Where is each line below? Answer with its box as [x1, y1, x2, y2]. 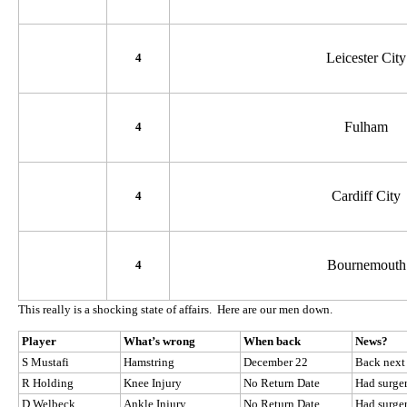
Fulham [344, 119, 388, 135]
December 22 [243, 355, 308, 370]
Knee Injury [124, 376, 182, 391]
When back [243, 334, 301, 349]
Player [22, 334, 56, 349]
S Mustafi [22, 355, 69, 370]
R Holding [22, 376, 74, 391]
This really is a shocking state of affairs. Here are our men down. [18, 302, 333, 316]
